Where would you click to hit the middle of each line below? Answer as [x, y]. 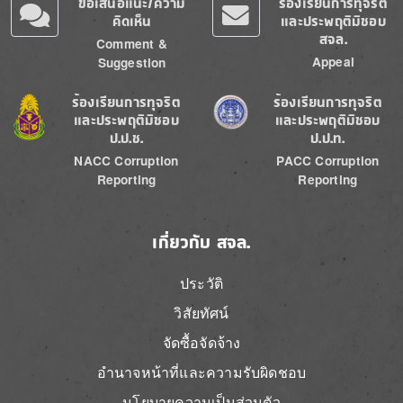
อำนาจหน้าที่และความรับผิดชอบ [201, 372]
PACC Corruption [328, 160]
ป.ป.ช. [126, 138]
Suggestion [132, 62]
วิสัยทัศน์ [201, 312]
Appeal [333, 61]
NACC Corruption [126, 160]
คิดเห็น [132, 21]
